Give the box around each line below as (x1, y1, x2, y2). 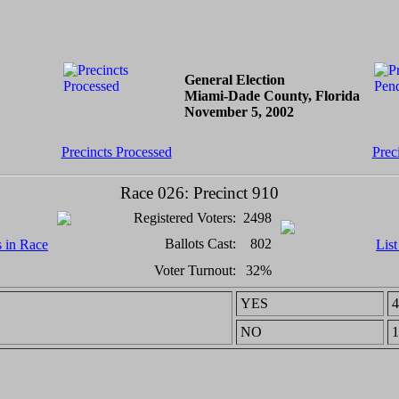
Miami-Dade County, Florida (183, 88, 360, 103)
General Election (183, 72, 285, 87)
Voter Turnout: (154, 263, 236, 278)
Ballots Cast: (165, 236, 236, 251)
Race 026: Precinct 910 (120, 183, 279, 202)
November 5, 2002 (183, 104, 294, 119)
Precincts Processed (61, 144, 172, 159)
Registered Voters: (134, 210, 236, 225)
